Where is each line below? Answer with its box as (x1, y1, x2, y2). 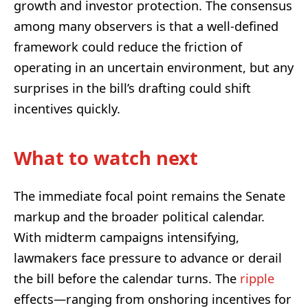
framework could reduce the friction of (14, 38, 242, 56)
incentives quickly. (14, 100, 120, 118)
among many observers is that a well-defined (14, 18, 278, 35)
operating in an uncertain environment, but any (14, 59, 294, 76)
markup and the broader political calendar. (14, 208, 265, 225)
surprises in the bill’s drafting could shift (14, 80, 251, 97)
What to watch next (14, 144, 198, 170)
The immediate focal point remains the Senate (14, 188, 285, 205)
